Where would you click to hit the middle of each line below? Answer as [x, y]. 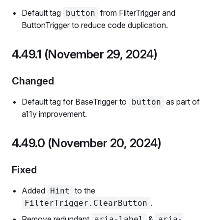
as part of [182, 102]
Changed [33, 81]
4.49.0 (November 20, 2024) [87, 143]
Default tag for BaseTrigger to [75, 102]
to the [84, 191]
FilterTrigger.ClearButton [86, 203]
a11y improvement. [54, 114]
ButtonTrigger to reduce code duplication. [95, 25]
